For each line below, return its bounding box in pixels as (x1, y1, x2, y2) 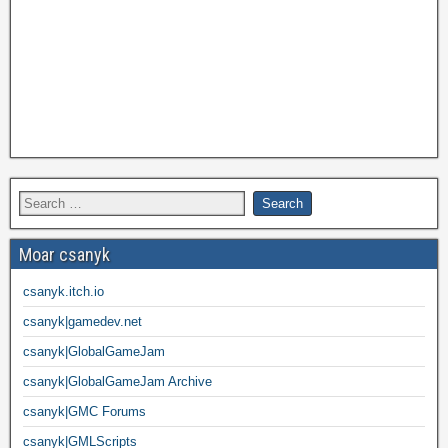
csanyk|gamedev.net (23, 314, 142, 329)
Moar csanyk (19, 244, 110, 265)
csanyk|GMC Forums (23, 404, 146, 419)
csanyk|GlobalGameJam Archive (23, 374, 212, 389)
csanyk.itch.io (23, 284, 104, 299)
